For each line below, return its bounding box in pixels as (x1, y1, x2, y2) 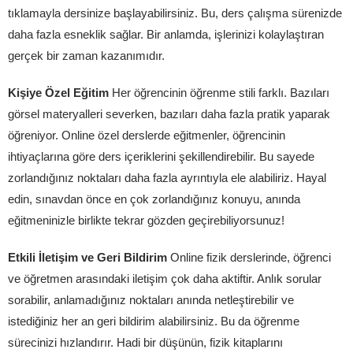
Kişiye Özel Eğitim (8, 86, 109, 99)
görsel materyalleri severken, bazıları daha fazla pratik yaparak (8, 107, 330, 121)
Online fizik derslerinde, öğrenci (167, 251, 331, 264)
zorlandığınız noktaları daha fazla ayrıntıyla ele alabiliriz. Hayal (8, 171, 326, 184)
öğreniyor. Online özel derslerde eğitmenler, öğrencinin (8, 128, 285, 142)
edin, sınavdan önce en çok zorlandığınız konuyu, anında (8, 192, 300, 206)
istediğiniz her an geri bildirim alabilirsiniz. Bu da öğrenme (8, 314, 299, 328)
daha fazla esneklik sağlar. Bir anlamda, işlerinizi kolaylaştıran (8, 28, 324, 41)
